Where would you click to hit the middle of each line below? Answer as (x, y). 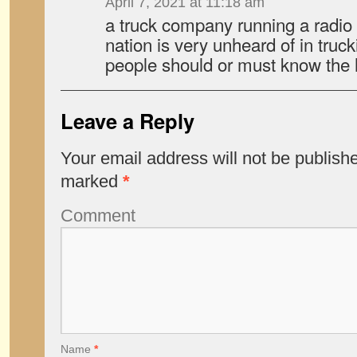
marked (92, 181)
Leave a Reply (127, 121)
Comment (98, 216)
